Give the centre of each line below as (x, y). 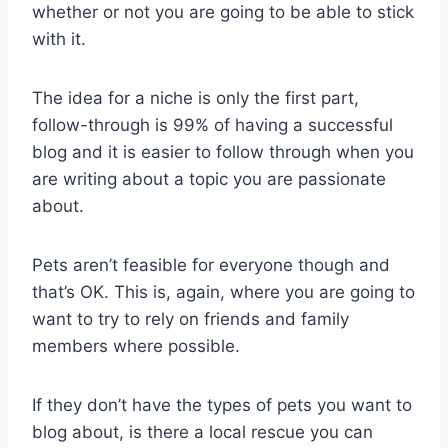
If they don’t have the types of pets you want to (222, 404)
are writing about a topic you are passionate (209, 178)
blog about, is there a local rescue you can (202, 431)
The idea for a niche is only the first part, (195, 97)
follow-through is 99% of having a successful (212, 124)
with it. (59, 38)
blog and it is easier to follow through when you (223, 151)
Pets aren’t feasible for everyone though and (211, 264)
